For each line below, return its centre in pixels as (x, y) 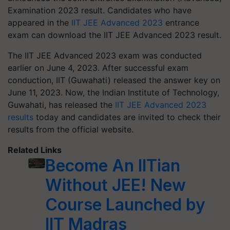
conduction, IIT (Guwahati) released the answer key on (114, 80)
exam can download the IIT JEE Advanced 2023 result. (114, 35)
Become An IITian (113, 166)
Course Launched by (126, 205)
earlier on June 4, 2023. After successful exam (98, 68)
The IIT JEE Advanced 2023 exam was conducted (105, 55)
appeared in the (40, 23)
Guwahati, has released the (61, 105)
